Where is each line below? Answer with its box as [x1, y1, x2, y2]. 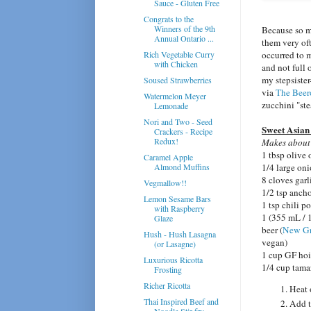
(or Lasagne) [153, 237, 196, 249]
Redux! [153, 135, 178, 146]
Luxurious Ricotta [143, 253, 203, 265]
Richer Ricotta [143, 279, 190, 291]
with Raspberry [153, 202, 205, 214]
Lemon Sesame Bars [143, 192, 211, 204]
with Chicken [153, 58, 198, 69]
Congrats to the [143, 12, 194, 24]
